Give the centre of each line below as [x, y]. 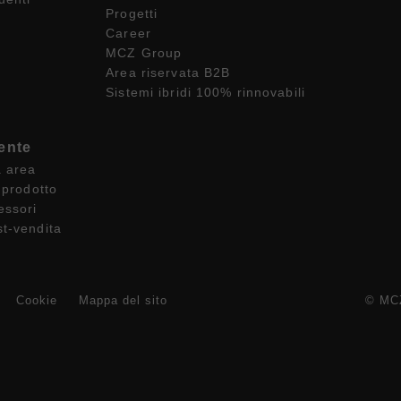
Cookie [36, 300]
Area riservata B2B [168, 73]
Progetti [132, 13]
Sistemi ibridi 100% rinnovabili [205, 92]
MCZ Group [144, 53]
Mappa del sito [123, 300]
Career [128, 33]
